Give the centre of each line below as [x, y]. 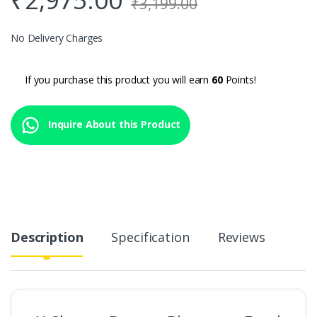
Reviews [241, 237]
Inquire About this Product [113, 124]
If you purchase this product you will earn [118, 79]
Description [47, 237]
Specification [150, 237]
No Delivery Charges [57, 38]
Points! [239, 79]
